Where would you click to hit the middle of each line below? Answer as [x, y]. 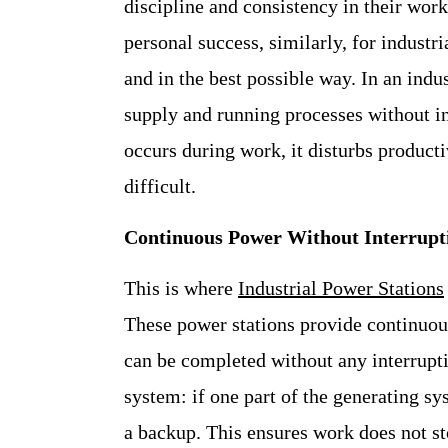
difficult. [160, 185]
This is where [181, 287]
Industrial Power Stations [341, 287]
